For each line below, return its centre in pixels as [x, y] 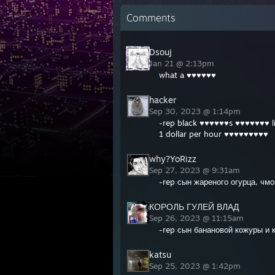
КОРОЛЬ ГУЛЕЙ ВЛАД [194, 207]
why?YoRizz [173, 159]
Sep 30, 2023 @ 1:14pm [196, 111]
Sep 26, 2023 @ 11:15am [198, 218]
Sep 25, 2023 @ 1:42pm [196, 266]
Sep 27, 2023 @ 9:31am [196, 170]
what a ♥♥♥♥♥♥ [188, 75]
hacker [163, 100]
